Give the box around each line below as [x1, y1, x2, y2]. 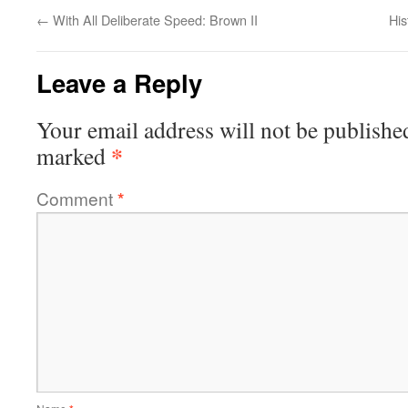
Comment [36, 186, 117, 210]
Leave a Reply [36, 65, 202, 100]
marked [36, 140, 111, 171]
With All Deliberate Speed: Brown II [49, 10, 258, 29]
